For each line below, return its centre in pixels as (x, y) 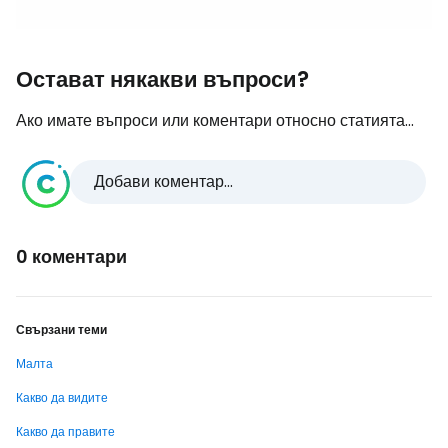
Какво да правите (65, 431)
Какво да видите (62, 397)
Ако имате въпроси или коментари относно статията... (215, 120)
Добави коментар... (163, 181)
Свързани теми (61, 329)
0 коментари (71, 256)
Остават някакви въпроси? (162, 79)
